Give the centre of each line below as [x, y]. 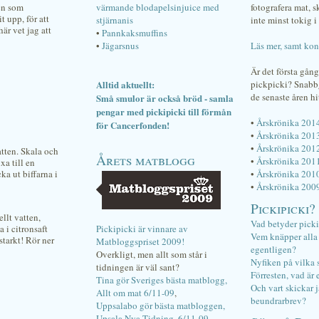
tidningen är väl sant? [138, 267]
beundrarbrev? [278, 300]
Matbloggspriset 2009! [140, 241]
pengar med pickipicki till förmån [164, 111]
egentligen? [273, 249]
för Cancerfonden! [133, 125]
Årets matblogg [146, 159]
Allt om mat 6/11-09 [135, 293]
